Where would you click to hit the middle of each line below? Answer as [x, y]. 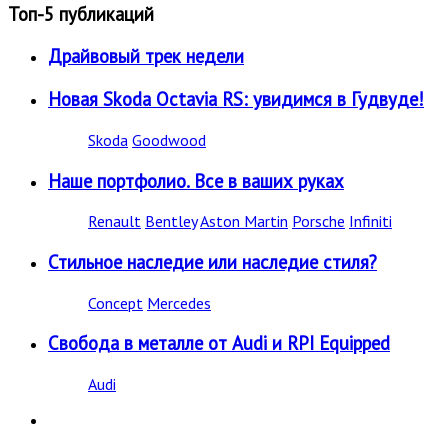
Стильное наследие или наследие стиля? [212, 261]
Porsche [318, 221]
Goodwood [169, 139]
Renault [114, 221]
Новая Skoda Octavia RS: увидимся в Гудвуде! [236, 99]
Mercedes [179, 302]
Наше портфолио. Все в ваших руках [196, 180]
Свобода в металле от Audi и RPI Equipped [219, 343]
